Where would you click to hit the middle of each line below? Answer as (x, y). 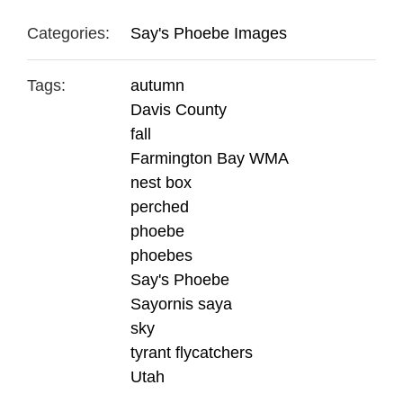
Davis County (179, 109)
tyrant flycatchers (192, 352)
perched (160, 206)
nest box (161, 182)
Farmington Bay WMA (210, 158)
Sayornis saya (181, 304)
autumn (157, 85)
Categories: (68, 33)
